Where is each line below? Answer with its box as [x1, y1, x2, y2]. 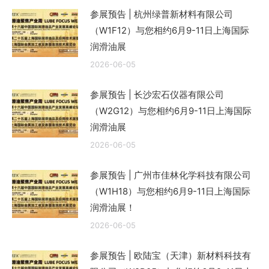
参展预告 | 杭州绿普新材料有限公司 [90, 8, 233, 20]
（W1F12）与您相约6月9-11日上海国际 [90, 25, 249, 37]
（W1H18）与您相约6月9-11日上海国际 [90, 186, 250, 198]
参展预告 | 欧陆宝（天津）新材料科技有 [90, 250, 251, 262]
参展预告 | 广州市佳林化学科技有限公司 [90, 169, 251, 181]
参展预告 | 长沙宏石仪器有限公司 [90, 89, 224, 101]
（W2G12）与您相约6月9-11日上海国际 [90, 105, 252, 117]
